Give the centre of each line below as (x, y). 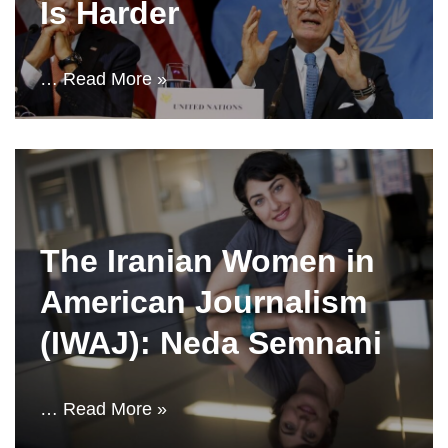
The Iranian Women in (207, 261)
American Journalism (203, 302)
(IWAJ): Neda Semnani (211, 343)
